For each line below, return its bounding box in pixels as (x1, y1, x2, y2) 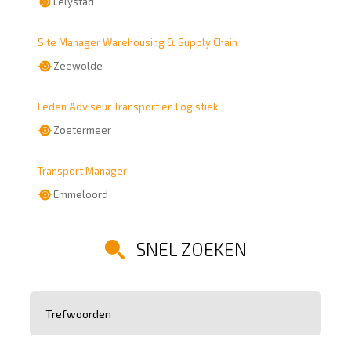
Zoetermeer (53, 124, 111, 136)
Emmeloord (53, 188, 108, 201)
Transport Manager (38, 165, 127, 177)
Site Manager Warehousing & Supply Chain (38, 36, 237, 49)
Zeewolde (53, 60, 103, 72)
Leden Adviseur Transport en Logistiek (38, 100, 218, 113)
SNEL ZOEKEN (136, 238, 247, 260)
